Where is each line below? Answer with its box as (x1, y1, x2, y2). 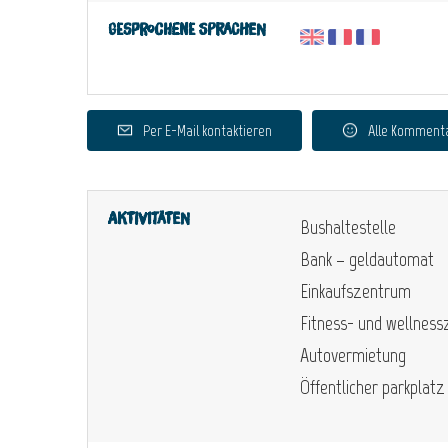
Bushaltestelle (300, 214, 396, 239)
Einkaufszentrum (300, 278, 411, 303)
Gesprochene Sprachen (108, 21, 266, 38)
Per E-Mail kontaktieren (143, 120, 272, 140)
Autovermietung (300, 342, 406, 367)
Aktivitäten (108, 210, 190, 227)
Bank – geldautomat (300, 246, 434, 271)
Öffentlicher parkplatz (300, 374, 445, 399)
